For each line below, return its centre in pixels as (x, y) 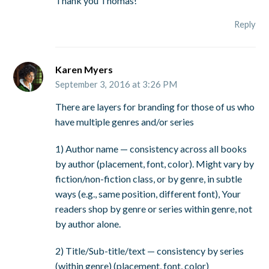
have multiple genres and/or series (125, 122)
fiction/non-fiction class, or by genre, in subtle (149, 179)
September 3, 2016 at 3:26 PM (116, 84)
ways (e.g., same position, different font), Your (148, 194)
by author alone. (88, 224)
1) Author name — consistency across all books (151, 149)
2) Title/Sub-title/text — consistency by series (150, 251)
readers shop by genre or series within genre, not (154, 209)
